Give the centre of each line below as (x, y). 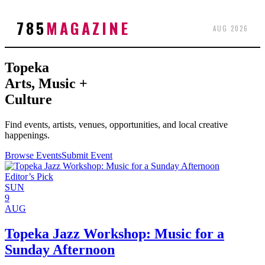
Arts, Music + (46, 83)
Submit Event (87, 155)
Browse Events (33, 155)
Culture (28, 99)
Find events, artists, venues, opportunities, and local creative (116, 124)
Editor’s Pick (29, 176)
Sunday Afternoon (60, 249)
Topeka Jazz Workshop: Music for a (114, 233)
